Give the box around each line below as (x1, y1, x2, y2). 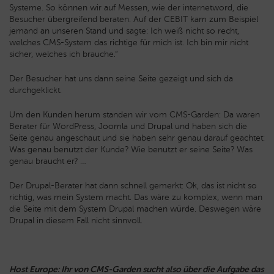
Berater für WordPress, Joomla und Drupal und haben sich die (9, 121, 247, 132)
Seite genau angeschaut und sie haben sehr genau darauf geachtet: (9, 133, 265, 144)
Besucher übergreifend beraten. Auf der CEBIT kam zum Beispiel (9, 14, 258, 25)
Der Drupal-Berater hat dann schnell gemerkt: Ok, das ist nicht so (9, 180, 257, 191)
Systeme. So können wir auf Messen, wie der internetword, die (9, 2, 248, 13)
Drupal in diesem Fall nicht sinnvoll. (9, 215, 143, 226)
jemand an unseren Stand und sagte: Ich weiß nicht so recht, (9, 26, 239, 37)
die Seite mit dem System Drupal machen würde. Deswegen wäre (9, 204, 261, 215)
